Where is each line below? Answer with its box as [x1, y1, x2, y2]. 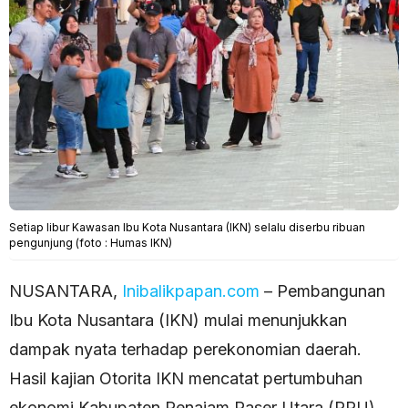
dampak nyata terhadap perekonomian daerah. [9, 340, 362, 360]
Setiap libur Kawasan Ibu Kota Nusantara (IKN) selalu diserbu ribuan [9, 220, 365, 235]
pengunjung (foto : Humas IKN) [9, 236, 172, 250]
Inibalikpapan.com [117, 281, 260, 301]
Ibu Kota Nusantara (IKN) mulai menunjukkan [9, 311, 347, 331]
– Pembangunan [260, 281, 385, 301]
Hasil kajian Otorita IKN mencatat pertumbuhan [9, 369, 362, 389]
